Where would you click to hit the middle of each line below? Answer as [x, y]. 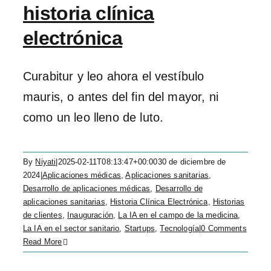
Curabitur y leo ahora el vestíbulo [114, 76]
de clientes [43, 215]
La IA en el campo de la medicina [178, 215]
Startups [140, 228]
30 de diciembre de [192, 162]
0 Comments [224, 228]
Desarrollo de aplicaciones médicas [87, 188]
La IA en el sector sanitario [71, 228]
